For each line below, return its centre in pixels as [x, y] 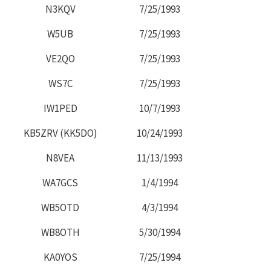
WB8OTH [60, 232]
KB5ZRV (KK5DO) [60, 133]
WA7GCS [60, 182]
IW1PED [60, 108]
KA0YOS [60, 257]
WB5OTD [60, 207]
